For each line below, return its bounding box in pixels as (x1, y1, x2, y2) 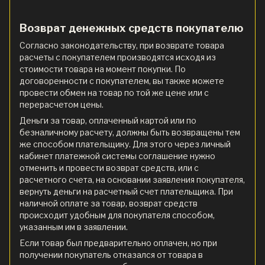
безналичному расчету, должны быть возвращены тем (20, 127, 240, 137)
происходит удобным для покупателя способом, (20, 209, 215, 220)
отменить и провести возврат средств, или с (20, 162, 199, 173)
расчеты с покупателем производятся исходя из (20, 51, 216, 62)
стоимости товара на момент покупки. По (20, 63, 186, 74)
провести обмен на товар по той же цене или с (20, 87, 209, 98)
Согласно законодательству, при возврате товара (20, 40, 224, 50)
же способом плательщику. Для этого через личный (20, 138, 231, 149)
